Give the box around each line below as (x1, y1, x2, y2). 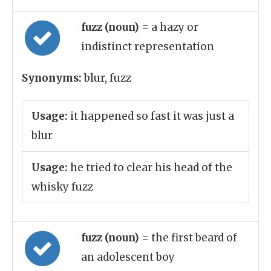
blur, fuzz (82, 71, 131, 85)
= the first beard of (142, 231, 237, 244)
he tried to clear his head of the (68, 161, 232, 174)
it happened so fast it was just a (68, 109, 234, 123)
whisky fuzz (31, 180, 93, 194)
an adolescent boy (81, 250, 175, 264)
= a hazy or (142, 21, 198, 34)
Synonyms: (22, 71, 82, 85)
